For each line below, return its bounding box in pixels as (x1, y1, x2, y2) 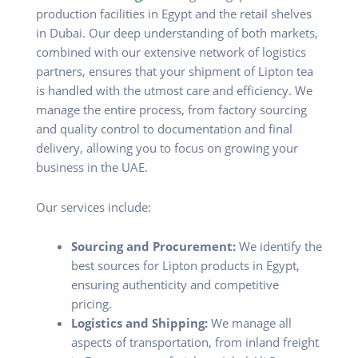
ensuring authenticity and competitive (70, 276, 279, 293)
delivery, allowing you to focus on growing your (36, 140, 298, 157)
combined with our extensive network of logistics (36, 44, 306, 61)
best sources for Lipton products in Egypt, (70, 257, 300, 274)
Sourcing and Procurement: (70, 238, 236, 255)
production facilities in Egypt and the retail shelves (36, 6, 312, 22)
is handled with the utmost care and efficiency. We (36, 82, 312, 99)
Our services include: (36, 198, 151, 215)
